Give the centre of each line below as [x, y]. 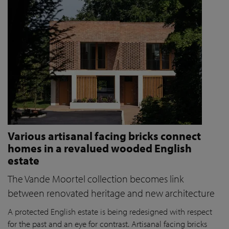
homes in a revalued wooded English [100, 148]
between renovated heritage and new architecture [111, 193]
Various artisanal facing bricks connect [104, 136]
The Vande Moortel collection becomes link [96, 179]
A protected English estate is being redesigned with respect [110, 211]
